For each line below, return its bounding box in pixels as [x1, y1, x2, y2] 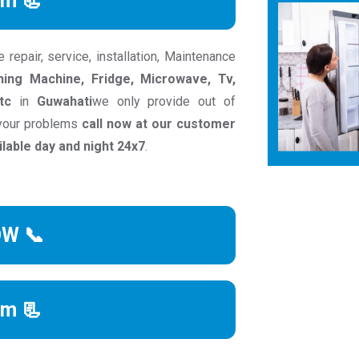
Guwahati [36, 94, 92, 110]
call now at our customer [81, 116, 236, 132]
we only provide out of [91, 94, 236, 110]
